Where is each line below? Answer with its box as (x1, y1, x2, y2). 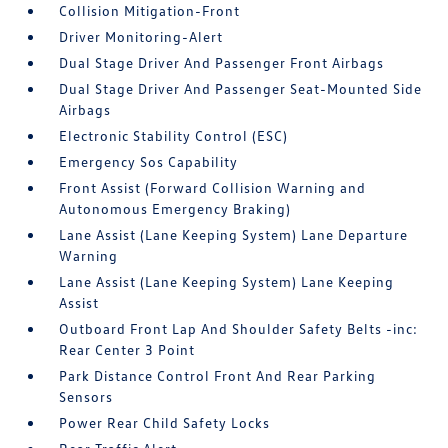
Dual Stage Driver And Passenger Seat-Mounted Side (59, 80, 423, 97)
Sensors (59, 388, 114, 405)
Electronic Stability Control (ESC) (59, 127, 289, 144)
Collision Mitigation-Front (59, 2, 241, 19)
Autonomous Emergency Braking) (59, 200, 292, 217)
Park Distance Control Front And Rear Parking (59, 367, 377, 384)
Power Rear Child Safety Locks (59, 414, 271, 431)
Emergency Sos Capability (59, 153, 239, 170)
